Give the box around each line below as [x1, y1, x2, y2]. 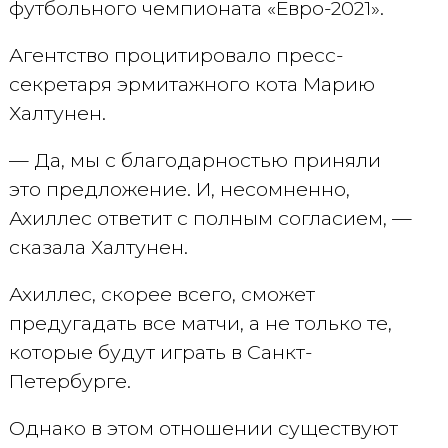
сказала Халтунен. [8, 235, 188, 259]
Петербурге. [8, 369, 131, 393]
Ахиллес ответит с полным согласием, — [8, 206, 412, 230]
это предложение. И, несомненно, [8, 177, 350, 201]
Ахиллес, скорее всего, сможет [8, 282, 315, 306]
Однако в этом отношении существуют [8, 416, 398, 440]
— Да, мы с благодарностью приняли [8, 148, 381, 172]
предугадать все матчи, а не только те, [8, 311, 392, 335]
